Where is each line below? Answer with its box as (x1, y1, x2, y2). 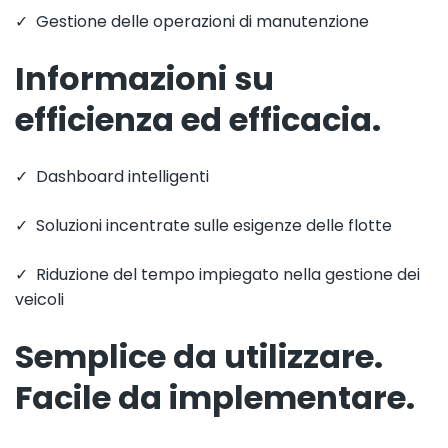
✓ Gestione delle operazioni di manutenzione (15, 10, 369, 33)
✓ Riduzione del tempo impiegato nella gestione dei (15, 263, 420, 286)
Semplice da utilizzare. (15, 334, 383, 379)
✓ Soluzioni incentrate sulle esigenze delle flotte (15, 214, 392, 237)
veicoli (15, 288, 64, 311)
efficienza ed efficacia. (15, 97, 381, 142)
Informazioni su (15, 56, 274, 101)
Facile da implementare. (15, 375, 415, 420)
